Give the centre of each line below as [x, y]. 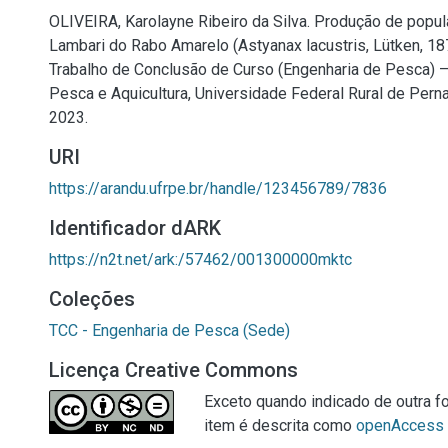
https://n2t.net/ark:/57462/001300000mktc [200, 259]
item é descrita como [280, 425]
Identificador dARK [135, 228]
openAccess [400, 425]
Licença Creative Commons [173, 370]
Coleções [92, 299]
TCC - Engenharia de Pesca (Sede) [169, 330]
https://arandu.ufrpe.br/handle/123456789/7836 [218, 188]
